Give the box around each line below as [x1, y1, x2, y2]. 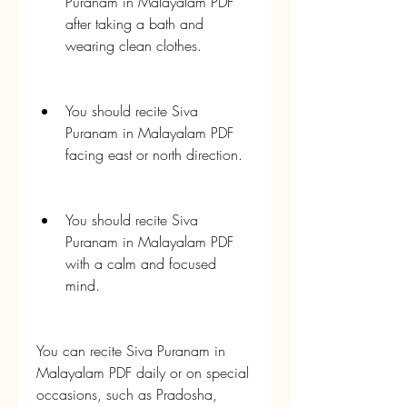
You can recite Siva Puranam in [36, 341, 225, 361]
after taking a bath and [65, 14, 203, 34]
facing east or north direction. [65, 144, 243, 164]
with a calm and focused [65, 253, 216, 273]
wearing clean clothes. [65, 35, 202, 55]
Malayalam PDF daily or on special [36, 362, 249, 382]
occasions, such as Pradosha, [36, 384, 217, 404]
